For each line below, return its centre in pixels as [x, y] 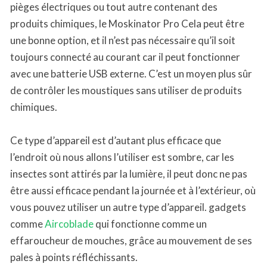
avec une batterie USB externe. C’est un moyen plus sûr [131, 73]
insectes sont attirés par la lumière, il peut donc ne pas [129, 173]
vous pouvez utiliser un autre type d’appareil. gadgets [128, 207]
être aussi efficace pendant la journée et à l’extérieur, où [133, 190]
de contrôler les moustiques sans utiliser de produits [126, 90]
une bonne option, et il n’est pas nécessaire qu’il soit [123, 40]
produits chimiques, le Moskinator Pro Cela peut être [127, 23]
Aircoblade [69, 223]
